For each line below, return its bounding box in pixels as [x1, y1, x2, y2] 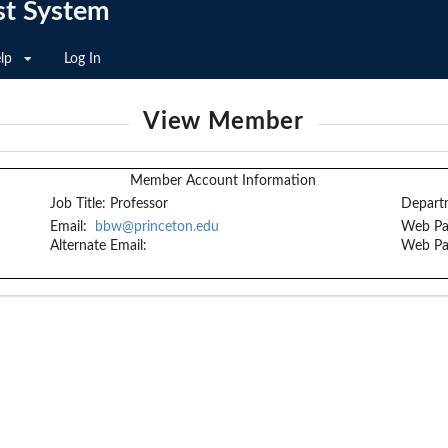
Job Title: [49, 197, 106, 211]
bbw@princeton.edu [94, 220, 219, 234]
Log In [64, 52, 101, 66]
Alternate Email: [49, 239, 147, 253]
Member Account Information [130, 174, 316, 188]
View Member [143, 109, 304, 134]
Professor [109, 197, 168, 211]
